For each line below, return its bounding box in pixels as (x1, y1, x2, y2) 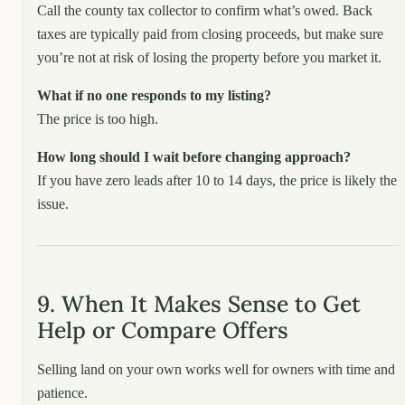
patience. (37, 384, 88, 400)
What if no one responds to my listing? (37, 87, 271, 103)
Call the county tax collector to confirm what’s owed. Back (37, 2, 372, 18)
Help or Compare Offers (37, 315, 288, 344)
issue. (37, 195, 69, 212)
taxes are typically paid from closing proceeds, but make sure (37, 25, 383, 42)
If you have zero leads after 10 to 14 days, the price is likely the (37, 172, 397, 188)
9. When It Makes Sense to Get (37, 288, 361, 318)
